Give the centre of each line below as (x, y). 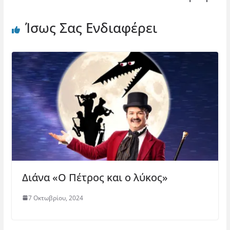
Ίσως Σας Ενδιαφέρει (91, 28)
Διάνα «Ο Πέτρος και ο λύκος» (95, 177)
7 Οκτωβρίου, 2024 (55, 198)
